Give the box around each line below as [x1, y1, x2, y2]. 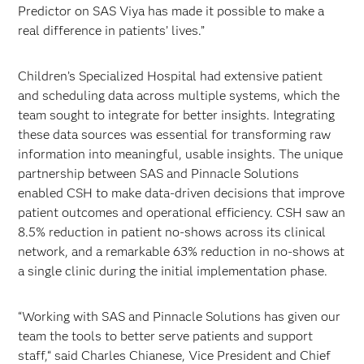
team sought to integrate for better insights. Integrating [18, 107, 336, 123]
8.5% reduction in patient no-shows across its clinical [18, 224, 327, 240]
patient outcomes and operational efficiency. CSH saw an [18, 205, 346, 220]
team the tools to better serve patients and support [18, 328, 314, 344]
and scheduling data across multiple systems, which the [18, 88, 340, 103]
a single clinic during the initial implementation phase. [18, 263, 328, 279]
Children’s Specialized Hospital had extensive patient [18, 68, 323, 84]
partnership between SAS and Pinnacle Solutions [18, 166, 300, 181]
